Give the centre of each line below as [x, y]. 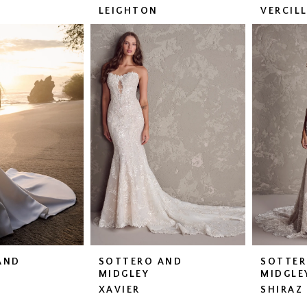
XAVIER [119, 290]
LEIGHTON [128, 11]
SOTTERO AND [140, 262]
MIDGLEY [124, 274]
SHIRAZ [282, 290]
